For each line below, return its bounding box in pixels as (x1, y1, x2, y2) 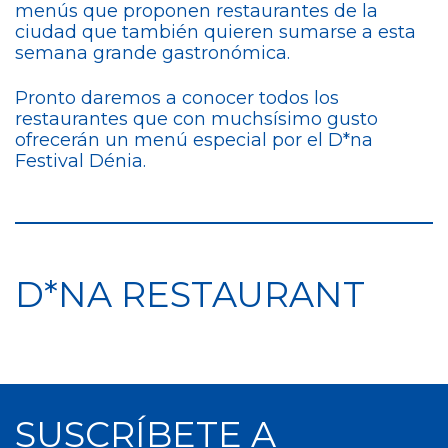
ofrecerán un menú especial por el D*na (15, 129, 373, 151)
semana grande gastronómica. (15, 42, 290, 64)
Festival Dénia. (15, 150, 146, 172)
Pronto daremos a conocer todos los (15, 87, 339, 109)
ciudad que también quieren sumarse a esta (15, 21, 416, 43)
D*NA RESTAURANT (15, 273, 365, 316)
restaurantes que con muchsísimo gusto (15, 108, 378, 130)
